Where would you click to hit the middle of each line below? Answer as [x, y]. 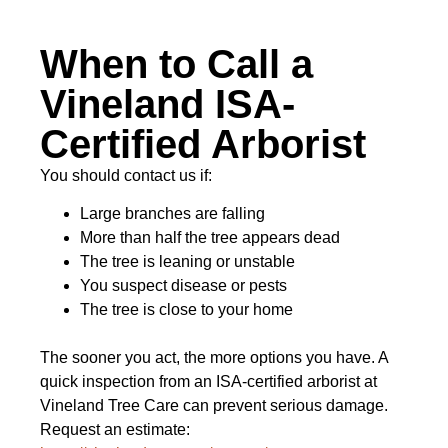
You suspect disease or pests [183, 286]
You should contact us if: [126, 176]
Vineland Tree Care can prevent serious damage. [214, 406]
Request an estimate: [115, 430]
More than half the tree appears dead [210, 238]
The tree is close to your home [186, 310]
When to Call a [176, 64]
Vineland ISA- [167, 104]
